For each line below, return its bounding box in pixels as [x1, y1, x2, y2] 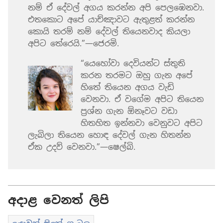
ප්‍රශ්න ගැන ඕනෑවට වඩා [81, 106, 177, 116]
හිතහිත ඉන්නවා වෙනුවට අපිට [81, 117, 203, 128]
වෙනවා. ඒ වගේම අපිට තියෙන [81, 94, 204, 105]
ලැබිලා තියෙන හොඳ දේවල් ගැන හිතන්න [28, 129, 191, 140]
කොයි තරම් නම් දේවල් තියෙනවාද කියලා [28, 26, 190, 37]
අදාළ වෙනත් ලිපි [8, 192, 109, 208]
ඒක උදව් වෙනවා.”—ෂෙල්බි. [28, 141, 135, 152]
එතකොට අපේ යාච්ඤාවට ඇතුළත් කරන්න [28, 14, 195, 25]
